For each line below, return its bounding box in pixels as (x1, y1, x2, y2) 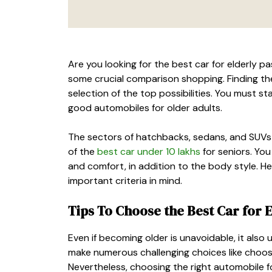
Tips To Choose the (68, 201, 187, 220)
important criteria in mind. (68, 174, 182, 187)
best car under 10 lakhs (97, 144, 200, 158)
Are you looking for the (68, 57, 172, 70)
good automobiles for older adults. (68, 101, 222, 114)
